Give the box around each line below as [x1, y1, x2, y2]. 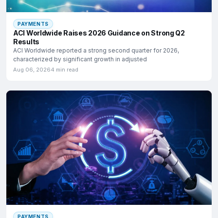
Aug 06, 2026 [13, 66, 51, 73]
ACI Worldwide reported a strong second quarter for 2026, [13, 46, 179, 54]
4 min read [51, 66, 78, 73]
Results [13, 37, 40, 46]
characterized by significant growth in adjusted [13, 55, 147, 63]
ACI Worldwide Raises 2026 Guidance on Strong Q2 [13, 28, 185, 37]
